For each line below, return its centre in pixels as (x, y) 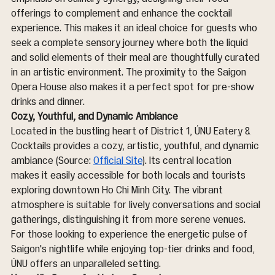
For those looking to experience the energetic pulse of (130, 234)
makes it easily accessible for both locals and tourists (130, 175)
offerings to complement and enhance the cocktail (123, 13)
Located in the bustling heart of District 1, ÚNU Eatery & (132, 131)
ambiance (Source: (52, 161)
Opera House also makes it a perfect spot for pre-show (134, 87)
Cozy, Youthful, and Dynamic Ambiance (95, 116)
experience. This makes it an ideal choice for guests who (135, 28)
